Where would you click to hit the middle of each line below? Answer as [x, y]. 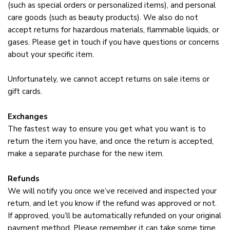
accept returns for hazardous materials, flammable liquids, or [113, 30]
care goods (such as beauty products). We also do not [103, 18]
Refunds [24, 179]
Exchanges [28, 117]
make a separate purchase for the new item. [86, 154]
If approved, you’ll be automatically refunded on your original [114, 216]
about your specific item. [51, 55]
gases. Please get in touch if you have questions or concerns [113, 42]
